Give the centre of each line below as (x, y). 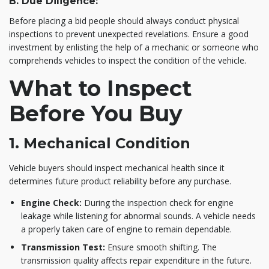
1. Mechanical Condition (100, 143)
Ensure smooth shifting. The (161, 247)
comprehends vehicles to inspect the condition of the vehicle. (128, 60)
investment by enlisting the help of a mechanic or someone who (134, 47)
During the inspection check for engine (158, 202)
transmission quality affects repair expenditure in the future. (136, 260)
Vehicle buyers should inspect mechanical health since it (117, 168)
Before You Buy (96, 113)
